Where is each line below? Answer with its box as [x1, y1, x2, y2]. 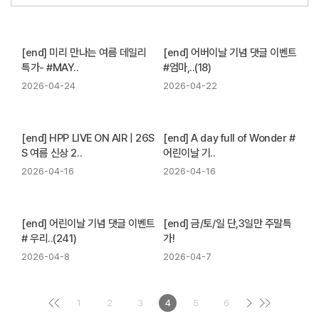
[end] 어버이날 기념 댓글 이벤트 [163, 46, 298, 59]
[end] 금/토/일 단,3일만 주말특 [163, 217, 292, 230]
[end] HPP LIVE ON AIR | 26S [21, 132, 155, 145]
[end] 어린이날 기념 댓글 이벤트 [21, 217, 156, 230]
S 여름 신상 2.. [21, 147, 83, 159]
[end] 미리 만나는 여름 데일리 [21, 46, 147, 59]
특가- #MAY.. [21, 61, 79, 74]
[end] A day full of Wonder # [163, 132, 296, 145]
